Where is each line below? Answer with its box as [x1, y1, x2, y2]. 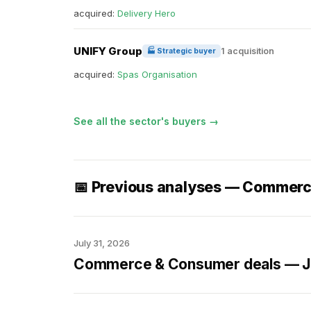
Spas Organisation [117, 69, 197, 80]
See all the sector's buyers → [74, 115, 219, 127]
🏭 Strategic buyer [147, 47, 216, 56]
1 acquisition [221, 45, 274, 56]
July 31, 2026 [74, 237, 130, 249]
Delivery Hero [117, 8, 176, 19]
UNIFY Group [74, 44, 142, 58]
